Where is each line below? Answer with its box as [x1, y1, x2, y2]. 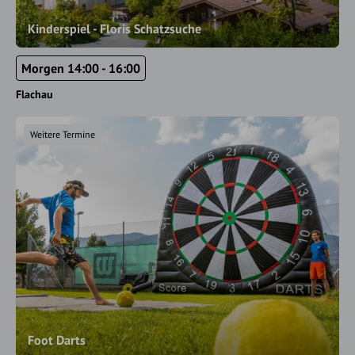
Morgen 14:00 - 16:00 [21, 60, 140, 76]
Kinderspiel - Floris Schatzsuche [28, 21, 201, 36]
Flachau [16, 87, 53, 101]
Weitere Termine [30, 128, 95, 140]
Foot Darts [28, 332, 86, 348]
